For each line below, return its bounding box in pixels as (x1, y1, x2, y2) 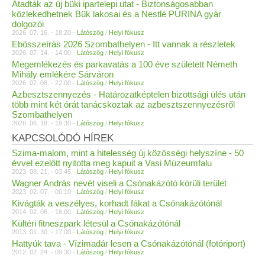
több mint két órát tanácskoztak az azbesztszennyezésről (12, 99, 235, 109)
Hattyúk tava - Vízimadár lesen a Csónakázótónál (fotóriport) (12, 238, 245, 248)
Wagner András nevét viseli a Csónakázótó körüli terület (12, 178, 227, 188)
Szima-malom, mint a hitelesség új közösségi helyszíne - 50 (12, 148, 244, 158)
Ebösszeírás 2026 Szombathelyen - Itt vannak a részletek (12, 39, 235, 49)
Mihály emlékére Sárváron (12, 69, 114, 79)
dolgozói (12, 19, 44, 29)
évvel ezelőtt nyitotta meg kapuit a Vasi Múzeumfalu (12, 158, 212, 168)
